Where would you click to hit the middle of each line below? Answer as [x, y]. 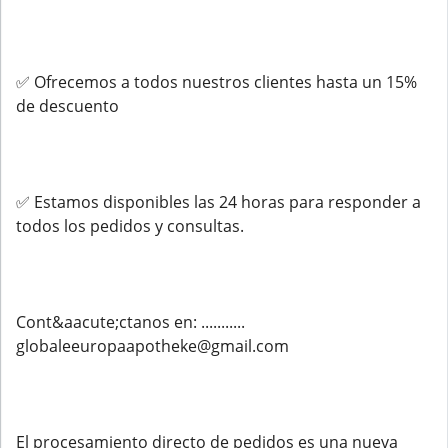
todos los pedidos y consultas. [130, 226]
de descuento [67, 106]
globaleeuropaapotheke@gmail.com [152, 346]
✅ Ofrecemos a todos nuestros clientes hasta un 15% [216, 82]
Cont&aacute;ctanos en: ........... [130, 322]
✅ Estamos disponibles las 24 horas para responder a [218, 202]
